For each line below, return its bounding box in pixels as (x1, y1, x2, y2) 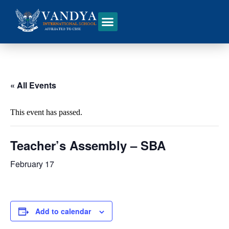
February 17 (10, 158, 54, 170)
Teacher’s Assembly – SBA (10, 136, 166, 154)
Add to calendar (35, 206, 91, 216)
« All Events (10, 79, 56, 91)
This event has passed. (10, 108, 82, 117)
